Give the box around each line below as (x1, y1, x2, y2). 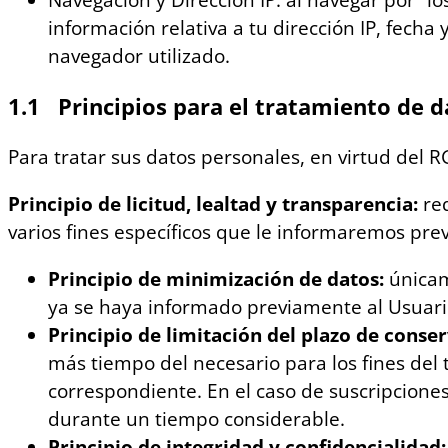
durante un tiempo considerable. (48, 405, 345, 432)
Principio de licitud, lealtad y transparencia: (8, 190, 423, 217)
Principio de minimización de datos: (48, 265, 389, 292)
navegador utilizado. (48, 43, 230, 70)
